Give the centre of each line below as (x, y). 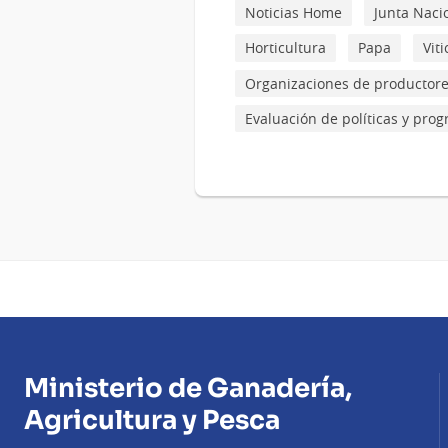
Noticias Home (293, 13)
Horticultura (285, 48)
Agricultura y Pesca (152, 421)
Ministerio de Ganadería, (188, 389)
